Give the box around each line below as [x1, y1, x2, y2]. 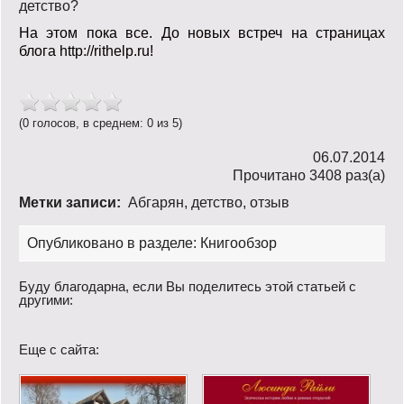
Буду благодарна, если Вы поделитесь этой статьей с [19, 279, 356, 294]
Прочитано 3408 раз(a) [233, 168, 385, 183]
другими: [19, 292, 73, 308]
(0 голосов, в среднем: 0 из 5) [19, 116, 182, 130]
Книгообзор [200, 235, 277, 251]
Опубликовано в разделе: [27, 235, 200, 251]
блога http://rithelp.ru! [19, 43, 153, 59]
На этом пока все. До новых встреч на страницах [19, 25, 385, 41]
